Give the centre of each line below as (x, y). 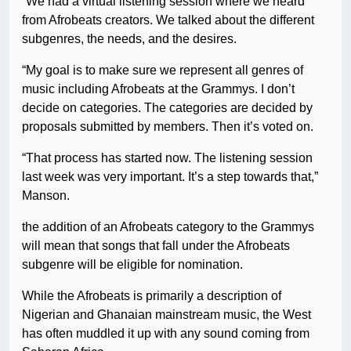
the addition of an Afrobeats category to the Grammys (168, 227)
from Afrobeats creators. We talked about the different (168, 20)
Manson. (46, 196)
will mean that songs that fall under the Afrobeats (156, 246)
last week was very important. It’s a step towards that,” (170, 177)
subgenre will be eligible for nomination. (132, 265)
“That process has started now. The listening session (167, 158)
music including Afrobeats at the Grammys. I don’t (158, 89)
